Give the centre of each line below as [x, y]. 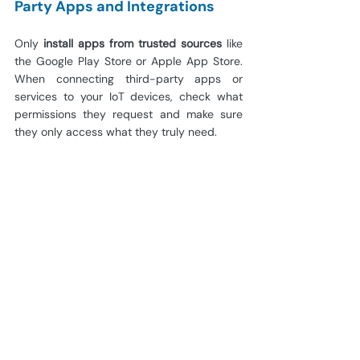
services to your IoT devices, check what [129, 97]
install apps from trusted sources [130, 44]
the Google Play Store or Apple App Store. [129, 61]
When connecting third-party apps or [129, 79]
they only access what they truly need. [116, 132]
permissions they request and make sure [129, 115]
